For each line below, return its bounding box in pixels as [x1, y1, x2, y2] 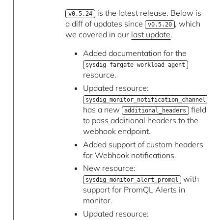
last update [131, 29, 171, 39]
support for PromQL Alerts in [82, 185, 185, 195]
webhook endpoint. [82, 126, 151, 136]
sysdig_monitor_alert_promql [85, 176, 179, 184]
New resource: [82, 163, 136, 173]
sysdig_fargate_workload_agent [85, 61, 186, 68]
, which [174, 18, 200, 28]
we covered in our [65, 29, 132, 39]
